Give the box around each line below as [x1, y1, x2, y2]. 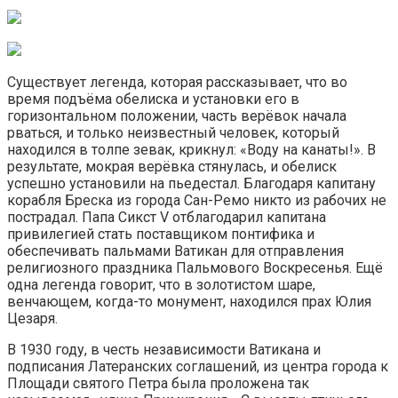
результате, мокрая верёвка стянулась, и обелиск [7, 157, 337, 175]
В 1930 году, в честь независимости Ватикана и [7, 340, 321, 358]
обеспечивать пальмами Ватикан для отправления [7, 242, 344, 259]
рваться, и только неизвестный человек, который [7, 123, 339, 141]
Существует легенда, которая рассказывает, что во [7, 73, 347, 91]
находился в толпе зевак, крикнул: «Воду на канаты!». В [7, 140, 376, 158]
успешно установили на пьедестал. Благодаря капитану [7, 174, 376, 192]
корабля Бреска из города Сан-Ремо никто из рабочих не [7, 191, 386, 209]
